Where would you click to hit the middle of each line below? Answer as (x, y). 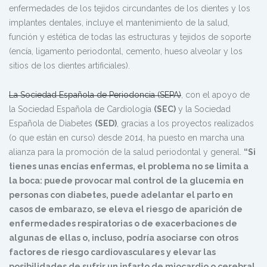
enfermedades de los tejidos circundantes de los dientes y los (130, 8)
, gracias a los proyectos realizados (185, 123)
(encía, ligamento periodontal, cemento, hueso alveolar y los (126, 51)
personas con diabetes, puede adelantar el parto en (121, 195)
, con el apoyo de (215, 94)
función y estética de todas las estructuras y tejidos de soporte (130, 37)
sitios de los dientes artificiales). (69, 65)
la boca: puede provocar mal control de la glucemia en (126, 180)
